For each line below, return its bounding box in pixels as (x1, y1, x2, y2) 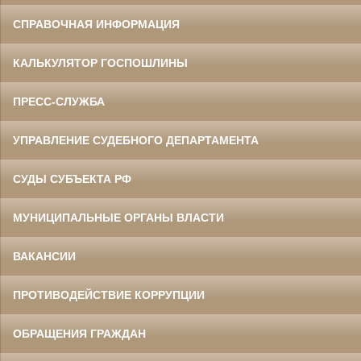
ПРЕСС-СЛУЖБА (13, 95, 105, 109)
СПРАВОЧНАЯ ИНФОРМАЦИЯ (13, 18, 180, 31)
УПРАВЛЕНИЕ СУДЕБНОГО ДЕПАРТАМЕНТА (13, 134, 259, 147)
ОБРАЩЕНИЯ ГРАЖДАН (13, 327, 146, 341)
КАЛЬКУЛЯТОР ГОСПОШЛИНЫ (13, 56, 188, 70)
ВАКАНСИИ (13, 250, 76, 263)
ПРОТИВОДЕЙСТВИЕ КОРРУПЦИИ (13, 288, 205, 302)
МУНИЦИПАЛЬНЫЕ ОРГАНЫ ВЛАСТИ (13, 211, 224, 225)
